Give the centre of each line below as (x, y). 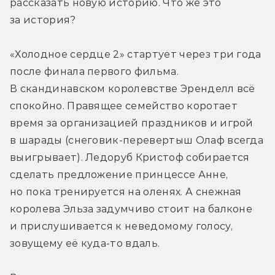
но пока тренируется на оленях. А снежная (126, 192)
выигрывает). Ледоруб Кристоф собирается (130, 157)
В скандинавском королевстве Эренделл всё (133, 88)
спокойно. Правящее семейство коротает (124, 106)
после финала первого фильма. (94, 71)
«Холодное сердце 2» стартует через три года (136, 54)
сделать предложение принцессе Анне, (119, 174)
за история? (43, 20)
